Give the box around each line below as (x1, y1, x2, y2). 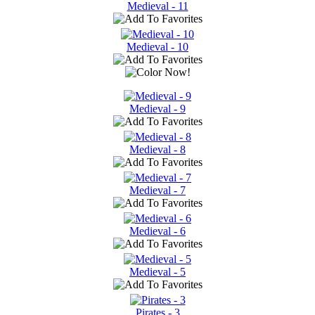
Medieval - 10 (127, 40, 188, 53)
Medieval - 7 (129, 184, 186, 196)
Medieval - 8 (129, 143, 186, 155)
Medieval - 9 (129, 102, 186, 115)
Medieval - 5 (129, 265, 186, 278)
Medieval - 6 (129, 224, 186, 237)
